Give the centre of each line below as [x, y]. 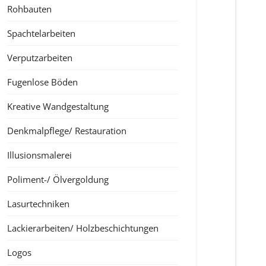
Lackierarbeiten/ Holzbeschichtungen [83, 228]
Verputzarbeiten [40, 58]
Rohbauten [29, 9]
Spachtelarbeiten [41, 33]
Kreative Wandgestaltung [58, 106]
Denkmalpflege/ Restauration [67, 131]
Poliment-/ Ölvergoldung [58, 179]
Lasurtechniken [38, 204]
